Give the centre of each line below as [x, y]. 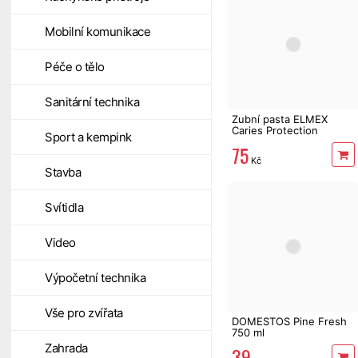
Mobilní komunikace [97, 32]
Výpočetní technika [95, 278]
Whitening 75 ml [272, 142]
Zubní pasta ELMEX [280, 119]
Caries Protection [275, 131]
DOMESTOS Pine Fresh [289, 322]
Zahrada [66, 348]
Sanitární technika [92, 102]
